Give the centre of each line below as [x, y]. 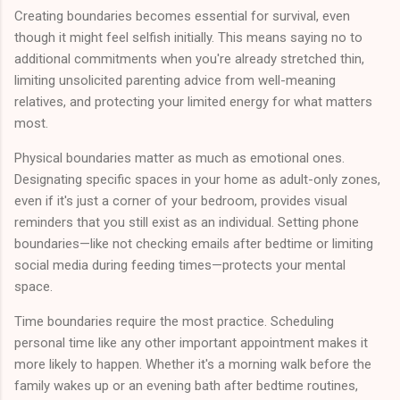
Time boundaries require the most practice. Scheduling [174, 322]
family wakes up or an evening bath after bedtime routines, [186, 386]
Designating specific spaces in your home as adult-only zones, [197, 180]
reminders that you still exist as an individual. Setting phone [187, 223]
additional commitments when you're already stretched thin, [189, 59]
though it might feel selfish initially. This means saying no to [188, 38]
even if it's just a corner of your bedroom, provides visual [181, 201]
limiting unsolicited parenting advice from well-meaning [175, 81]
